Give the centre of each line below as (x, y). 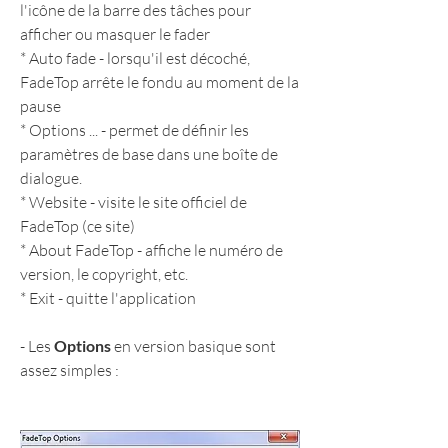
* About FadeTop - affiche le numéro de (151, 250)
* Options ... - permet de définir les (134, 130)
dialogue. (51, 178)
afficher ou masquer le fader (115, 34)
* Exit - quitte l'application (108, 298)
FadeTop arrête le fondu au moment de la (159, 82)
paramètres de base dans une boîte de (149, 154)
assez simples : (69, 370)
